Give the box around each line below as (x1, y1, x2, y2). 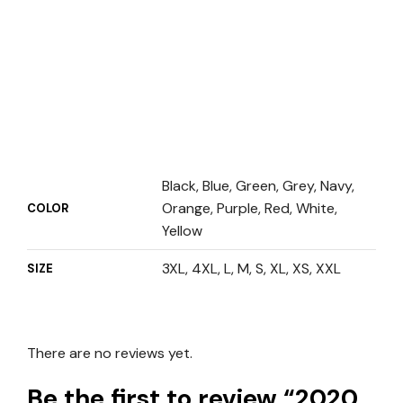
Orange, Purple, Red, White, (162, 198, 337, 218)
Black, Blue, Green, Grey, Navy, (162, 175, 354, 195)
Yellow (162, 220, 202, 240)
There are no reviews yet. (27, 343, 193, 363)
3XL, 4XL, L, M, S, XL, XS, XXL (162, 258, 341, 278)
